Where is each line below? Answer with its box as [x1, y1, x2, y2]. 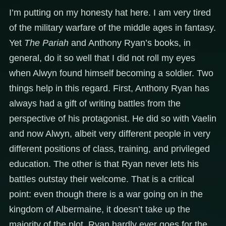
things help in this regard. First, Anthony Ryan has [9, 83, 209, 93]
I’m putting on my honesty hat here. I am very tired [9, 7, 211, 18]
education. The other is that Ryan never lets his [9, 158, 199, 169]
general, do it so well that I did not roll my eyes [9, 52, 195, 63]
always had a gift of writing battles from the [9, 98, 181, 108]
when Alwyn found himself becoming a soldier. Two [9, 68, 213, 78]
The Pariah [24, 37, 69, 48]
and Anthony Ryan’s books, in [69, 37, 191, 48]
